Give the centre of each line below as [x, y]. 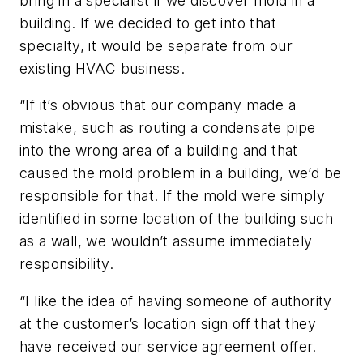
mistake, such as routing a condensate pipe [168, 128]
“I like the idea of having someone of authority [176, 301]
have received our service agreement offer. [168, 346]
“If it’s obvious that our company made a [158, 105]
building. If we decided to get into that [148, 23]
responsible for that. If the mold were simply [172, 196]
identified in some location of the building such [177, 219]
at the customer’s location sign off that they [168, 323]
